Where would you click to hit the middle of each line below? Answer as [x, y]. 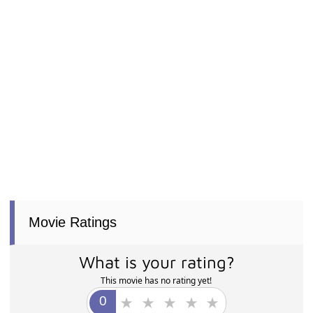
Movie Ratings [73, 222]
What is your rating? [156, 262]
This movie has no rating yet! [156, 281]
